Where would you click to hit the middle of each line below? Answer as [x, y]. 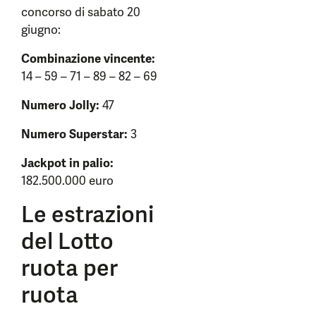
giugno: [41, 30]
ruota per [69, 268]
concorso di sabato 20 [81, 12]
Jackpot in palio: [67, 163]
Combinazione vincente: [88, 59]
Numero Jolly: [60, 105]
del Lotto [67, 241]
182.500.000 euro [67, 181]
